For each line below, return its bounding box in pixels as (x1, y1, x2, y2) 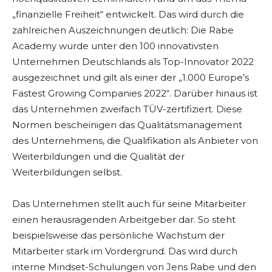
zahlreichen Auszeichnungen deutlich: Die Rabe (12, 24, 234, 36)
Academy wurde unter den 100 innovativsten (12, 40, 219, 52)
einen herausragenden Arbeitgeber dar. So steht (12, 214, 236, 226)
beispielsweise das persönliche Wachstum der (12, 229, 225, 242)
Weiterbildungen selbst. (12, 166, 122, 178)
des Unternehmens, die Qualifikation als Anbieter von (12, 135, 258, 147)
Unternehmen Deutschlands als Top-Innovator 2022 (12, 56, 254, 68)
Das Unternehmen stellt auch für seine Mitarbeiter (12, 198, 246, 210)
